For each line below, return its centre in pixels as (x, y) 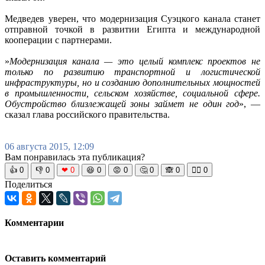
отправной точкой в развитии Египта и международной (132, 29)
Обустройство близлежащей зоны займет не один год (122, 104)
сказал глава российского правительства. (87, 114)
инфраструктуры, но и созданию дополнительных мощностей (132, 82)
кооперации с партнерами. (58, 40)
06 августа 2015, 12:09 (49, 146)
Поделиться (28, 184)
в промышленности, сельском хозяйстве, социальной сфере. (132, 93)
